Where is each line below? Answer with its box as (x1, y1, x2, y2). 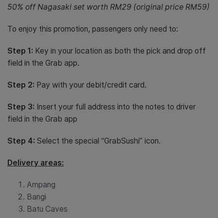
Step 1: (7, 46, 33, 56)
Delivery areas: (7, 158, 64, 168)
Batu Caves (27, 204, 68, 214)
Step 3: (7, 102, 35, 112)
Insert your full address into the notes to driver (35, 102, 196, 112)
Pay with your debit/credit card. (35, 80, 146, 90)
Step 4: (7, 136, 37, 146)
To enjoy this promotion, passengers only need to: (7, 24, 178, 34)
